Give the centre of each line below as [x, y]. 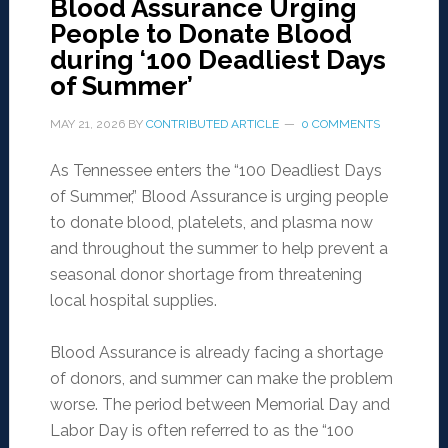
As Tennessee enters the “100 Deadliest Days [215, 171]
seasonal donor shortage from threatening [205, 275]
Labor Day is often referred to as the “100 [201, 431]
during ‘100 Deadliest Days [217, 60]
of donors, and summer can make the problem [221, 379]
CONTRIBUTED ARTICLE [212, 124]
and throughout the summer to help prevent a [218, 249]
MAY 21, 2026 [87, 124]
